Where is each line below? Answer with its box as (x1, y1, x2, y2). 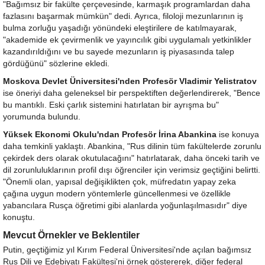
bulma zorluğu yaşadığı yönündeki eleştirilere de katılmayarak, (3, 23, 237, 33)
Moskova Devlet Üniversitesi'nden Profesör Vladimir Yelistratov (3, 76, 257, 86)
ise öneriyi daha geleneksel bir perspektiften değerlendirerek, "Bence (3, 88, 260, 98)
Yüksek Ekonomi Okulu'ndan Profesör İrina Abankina (3, 130, 216, 139)
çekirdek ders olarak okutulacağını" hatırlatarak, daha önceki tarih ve (3, 153, 260, 163)
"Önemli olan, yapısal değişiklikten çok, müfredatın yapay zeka (3, 177, 236, 186)
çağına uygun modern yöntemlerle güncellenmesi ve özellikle (3, 189, 231, 198)
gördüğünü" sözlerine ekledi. (3, 59, 109, 68)
